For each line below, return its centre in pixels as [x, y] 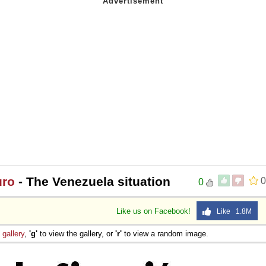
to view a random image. [165, 233]
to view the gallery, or [76, 233]
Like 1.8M [232, 211]
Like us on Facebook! [155, 211]
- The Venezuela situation [93, 181]
